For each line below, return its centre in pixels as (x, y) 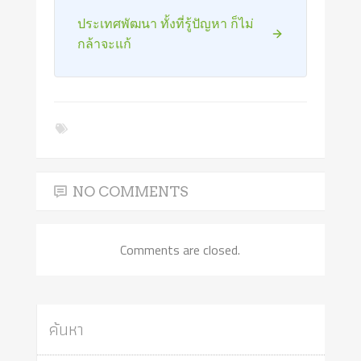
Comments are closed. (180, 250)
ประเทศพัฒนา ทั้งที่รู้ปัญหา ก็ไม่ (166, 23)
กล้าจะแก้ (105, 43)
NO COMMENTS (131, 192)
